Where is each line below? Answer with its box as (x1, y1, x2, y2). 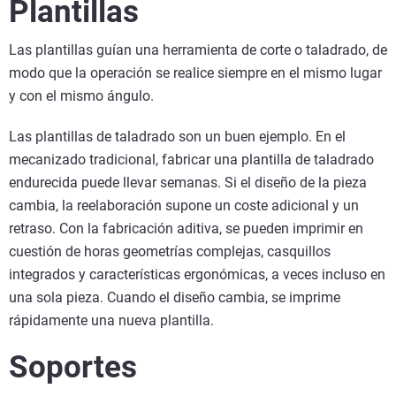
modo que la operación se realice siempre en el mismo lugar (9, 65, 382, 82)
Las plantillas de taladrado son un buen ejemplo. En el (9, 128, 346, 146)
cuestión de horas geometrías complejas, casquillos (9, 243, 331, 261)
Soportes (9, 349, 137, 386)
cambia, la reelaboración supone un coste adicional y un (9, 197, 359, 215)
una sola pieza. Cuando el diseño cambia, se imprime (9, 289, 340, 307)
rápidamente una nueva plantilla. (9, 312, 214, 330)
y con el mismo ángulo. (9, 88, 154, 105)
